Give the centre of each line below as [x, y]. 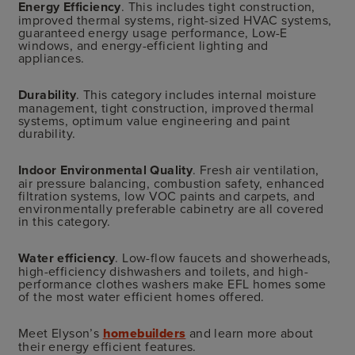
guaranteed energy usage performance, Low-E [153, 32]
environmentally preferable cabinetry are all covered [171, 208]
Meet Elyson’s [61, 332]
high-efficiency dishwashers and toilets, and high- [163, 271]
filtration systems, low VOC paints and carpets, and [167, 195]
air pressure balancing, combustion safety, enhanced [172, 183]
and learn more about [250, 332]
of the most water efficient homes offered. [141, 296]
